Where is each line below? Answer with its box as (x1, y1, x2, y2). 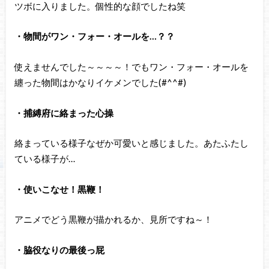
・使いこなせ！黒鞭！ (14, 183, 104, 195)
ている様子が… (14, 153, 75, 165)
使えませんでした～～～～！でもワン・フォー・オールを (14, 61, 249, 73)
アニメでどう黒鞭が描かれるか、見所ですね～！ (14, 214, 213, 225)
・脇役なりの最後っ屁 (14, 244, 104, 255)
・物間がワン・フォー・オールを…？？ (14, 31, 175, 42)
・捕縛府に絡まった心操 (14, 107, 113, 118)
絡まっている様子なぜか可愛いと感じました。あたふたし (14, 138, 249, 149)
